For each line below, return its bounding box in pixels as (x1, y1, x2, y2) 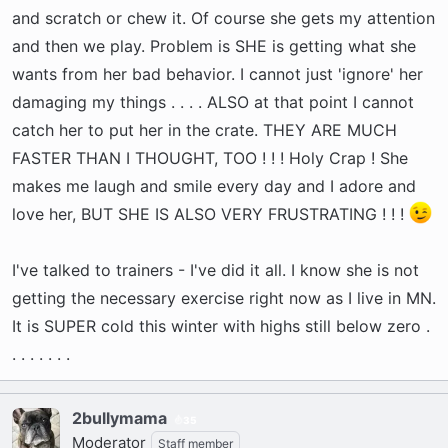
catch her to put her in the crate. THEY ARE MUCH (12, 120, 397, 140)
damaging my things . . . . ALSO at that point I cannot (12, 92, 414, 112)
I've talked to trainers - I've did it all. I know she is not (12, 260, 419, 280)
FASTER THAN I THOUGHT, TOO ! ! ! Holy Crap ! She (12, 148, 408, 168)
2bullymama (72, 408, 167, 428)
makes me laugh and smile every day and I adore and (12, 176, 416, 196)
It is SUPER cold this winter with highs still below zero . (12, 316, 430, 336)
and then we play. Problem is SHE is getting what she (12, 36, 416, 56)
